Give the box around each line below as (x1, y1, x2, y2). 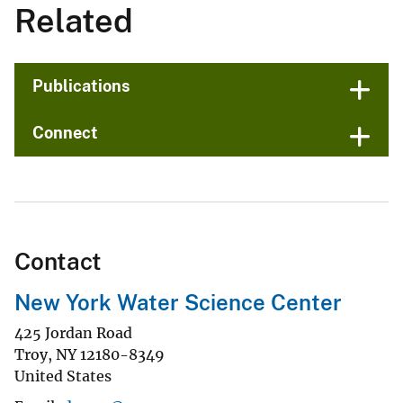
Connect (32, 123, 98, 143)
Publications (32, 76, 130, 96)
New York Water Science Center (14, 290, 342, 316)
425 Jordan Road (14, 323, 132, 342)
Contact (14, 247, 102, 276)
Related (14, 2, 133, 40)
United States (14, 366, 112, 385)
